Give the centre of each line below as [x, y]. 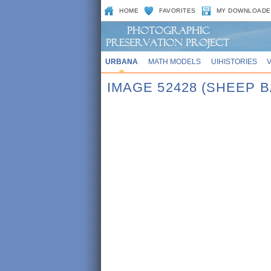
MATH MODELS [174, 61]
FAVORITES [178, 11]
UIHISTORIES [234, 61]
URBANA [121, 61]
